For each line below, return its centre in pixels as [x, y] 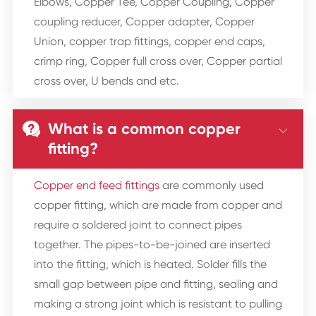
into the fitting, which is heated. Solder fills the [150, 265]
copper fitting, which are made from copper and [158, 205]
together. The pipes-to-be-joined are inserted [152, 245]
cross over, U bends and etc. [106, 81]
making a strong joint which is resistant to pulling [158, 304]
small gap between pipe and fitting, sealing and [156, 284]
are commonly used [211, 186]
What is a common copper [144, 129]
